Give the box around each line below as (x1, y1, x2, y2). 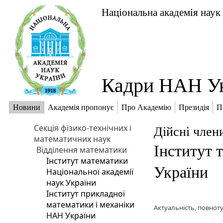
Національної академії (46, 166, 134, 177)
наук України (46, 177, 97, 188)
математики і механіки (46, 199, 135, 210)
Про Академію (121, 103, 171, 112)
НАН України (46, 210, 96, 221)
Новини (13, 103, 40, 112)
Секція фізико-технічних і (34, 122, 132, 133)
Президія (179, 103, 209, 112)
